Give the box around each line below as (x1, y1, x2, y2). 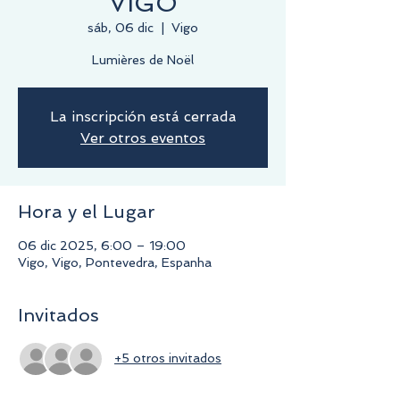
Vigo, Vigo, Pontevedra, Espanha (18, 254, 212, 270)
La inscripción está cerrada (49, 107, 237, 125)
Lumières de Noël (92, 52, 194, 67)
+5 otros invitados (114, 351, 221, 366)
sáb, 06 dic (87, 20, 154, 35)
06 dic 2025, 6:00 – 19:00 (18, 237, 186, 253)
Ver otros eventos (80, 129, 205, 146)
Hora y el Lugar (18, 200, 155, 222)
